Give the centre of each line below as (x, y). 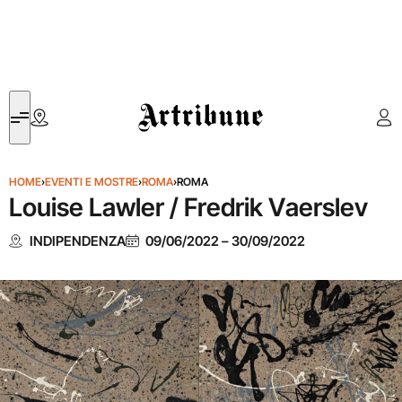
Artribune (165, 101)
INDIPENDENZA (77, 240)
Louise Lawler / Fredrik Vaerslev (188, 207)
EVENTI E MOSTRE (92, 182)
